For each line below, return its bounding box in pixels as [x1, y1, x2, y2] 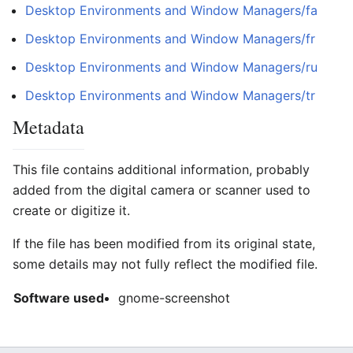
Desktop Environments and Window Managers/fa [25, 2, 318, 18]
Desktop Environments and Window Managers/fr [25, 31, 315, 46]
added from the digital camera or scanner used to [13, 182, 310, 198]
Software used [13, 290, 104, 306]
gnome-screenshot [118, 290, 230, 306]
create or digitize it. [13, 203, 130, 218]
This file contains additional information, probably [13, 162, 310, 177]
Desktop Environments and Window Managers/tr [25, 87, 315, 103]
